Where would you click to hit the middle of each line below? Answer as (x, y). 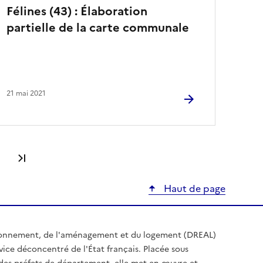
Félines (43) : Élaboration (77, 11)
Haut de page (193, 188)
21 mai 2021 (26, 93)
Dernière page (63, 158)
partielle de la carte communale (98, 27)
